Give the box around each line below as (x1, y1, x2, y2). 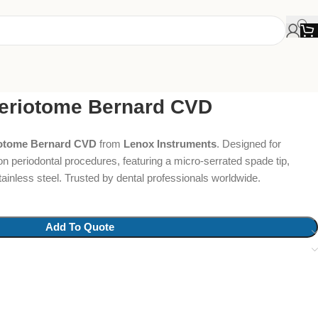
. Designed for (216, 138, 281, 150)
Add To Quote (45, 221, 114, 233)
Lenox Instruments (124, 138, 216, 150)
